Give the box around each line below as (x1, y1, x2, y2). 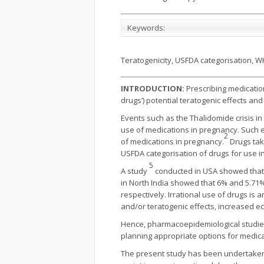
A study (121, 166, 149, 176)
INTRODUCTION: (121, 83, 186, 94)
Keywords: (127, 22, 165, 33)
